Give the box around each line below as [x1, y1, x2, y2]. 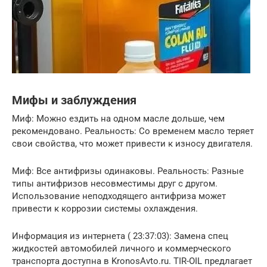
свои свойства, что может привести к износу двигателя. [12, 138, 253, 149]
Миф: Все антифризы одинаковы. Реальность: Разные [12, 165, 244, 176]
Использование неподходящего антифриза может [12, 190, 226, 201]
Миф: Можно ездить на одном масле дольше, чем [12, 113, 225, 124]
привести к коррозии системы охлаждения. [12, 203, 198, 214]
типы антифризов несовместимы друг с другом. [12, 178, 218, 189]
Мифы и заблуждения [12, 94, 136, 107]
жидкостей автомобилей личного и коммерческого [12, 243, 231, 254]
